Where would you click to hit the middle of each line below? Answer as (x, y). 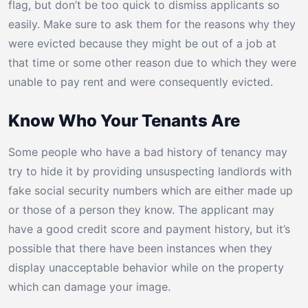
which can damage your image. (89, 287)
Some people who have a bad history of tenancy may (148, 152)
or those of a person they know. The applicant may (141, 210)
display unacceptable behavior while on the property (146, 268)
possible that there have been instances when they (140, 249)
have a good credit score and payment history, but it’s (149, 229)
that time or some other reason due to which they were (152, 63)
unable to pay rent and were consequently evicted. (141, 82)
